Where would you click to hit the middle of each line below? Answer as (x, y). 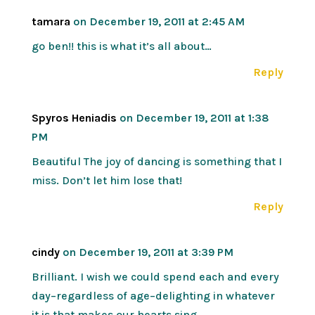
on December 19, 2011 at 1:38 (194, 117)
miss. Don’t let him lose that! (107, 180)
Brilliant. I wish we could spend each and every (155, 276)
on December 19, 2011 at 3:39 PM (148, 252)
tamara (51, 21)
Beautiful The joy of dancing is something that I (156, 161)
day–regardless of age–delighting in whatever (153, 295)
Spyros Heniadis (74, 117)
